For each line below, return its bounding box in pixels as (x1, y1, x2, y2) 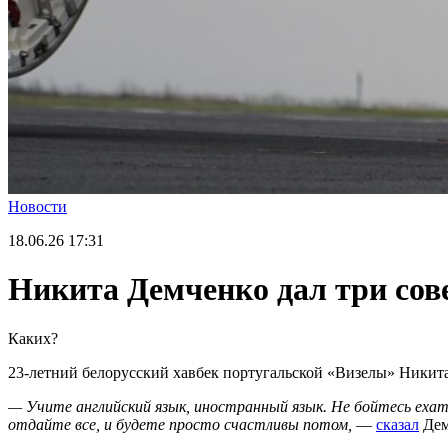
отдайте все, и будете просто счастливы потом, (8, 415, 352, 433)
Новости (8, 198, 67, 215)
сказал (376, 415, 419, 433)
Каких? (8, 329, 58, 347)
